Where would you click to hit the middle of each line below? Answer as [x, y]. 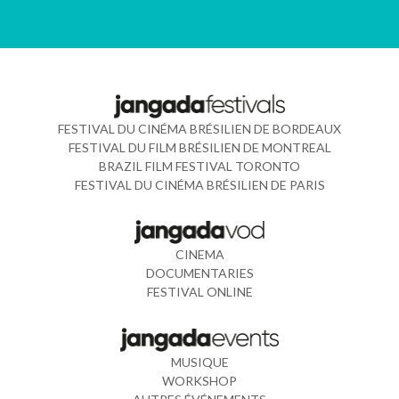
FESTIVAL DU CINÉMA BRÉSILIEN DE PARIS [199, 184]
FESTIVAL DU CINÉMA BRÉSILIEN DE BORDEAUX [199, 128]
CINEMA [199, 255]
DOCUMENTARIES [199, 273]
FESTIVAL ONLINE [199, 292]
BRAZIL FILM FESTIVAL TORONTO [199, 166]
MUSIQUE [199, 362]
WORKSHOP [199, 380]
